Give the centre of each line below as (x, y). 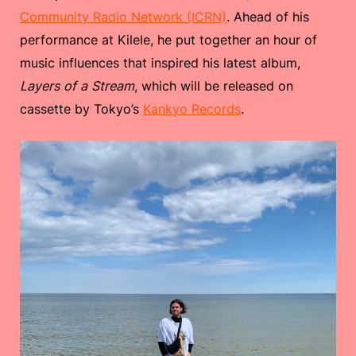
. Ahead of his (268, 17)
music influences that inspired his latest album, (160, 63)
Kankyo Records (192, 109)
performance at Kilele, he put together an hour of (168, 40)
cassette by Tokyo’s (81, 109)
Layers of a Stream (77, 86)
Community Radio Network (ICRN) (123, 17)
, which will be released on (214, 86)
